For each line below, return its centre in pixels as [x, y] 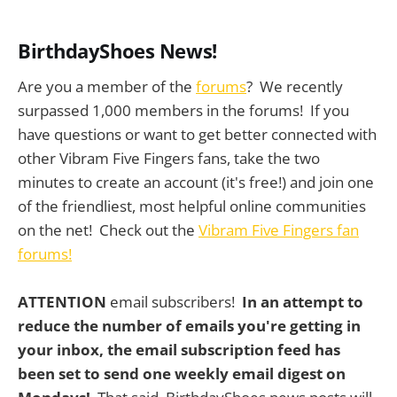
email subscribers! [174, 301]
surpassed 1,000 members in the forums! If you [183, 110]
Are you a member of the [107, 86]
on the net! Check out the [108, 230]
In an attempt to [303, 301]
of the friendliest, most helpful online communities [192, 206]
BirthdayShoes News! [117, 51]
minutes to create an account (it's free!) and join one [196, 182]
